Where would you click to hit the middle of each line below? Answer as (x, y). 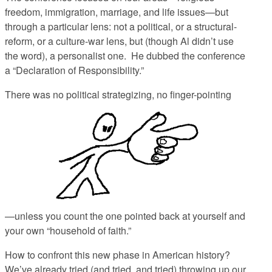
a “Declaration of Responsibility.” (74, 70)
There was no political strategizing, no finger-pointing (118, 95)
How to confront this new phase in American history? (119, 255)
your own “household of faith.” (68, 231)
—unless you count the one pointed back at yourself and (125, 216)
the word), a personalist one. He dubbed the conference (125, 56)
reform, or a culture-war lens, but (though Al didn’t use (119, 41)
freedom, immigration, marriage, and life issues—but (117, 12)
